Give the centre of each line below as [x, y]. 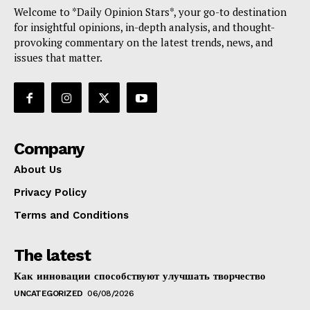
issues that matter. [58, 58]
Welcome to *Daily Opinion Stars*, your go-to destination [150, 12]
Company [49, 149]
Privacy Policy [50, 193]
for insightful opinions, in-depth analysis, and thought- [144, 27]
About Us [38, 170]
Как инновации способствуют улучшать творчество [140, 276]
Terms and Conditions [71, 216]
